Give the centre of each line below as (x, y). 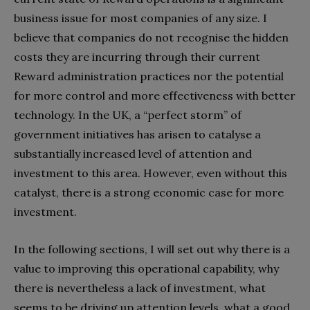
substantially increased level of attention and (133, 154)
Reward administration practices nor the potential (149, 76)
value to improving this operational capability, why (146, 269)
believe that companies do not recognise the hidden (151, 38)
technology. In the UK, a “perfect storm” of (128, 115)
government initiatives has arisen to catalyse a (137, 135)
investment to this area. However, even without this (151, 173)
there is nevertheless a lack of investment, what (140, 288)
